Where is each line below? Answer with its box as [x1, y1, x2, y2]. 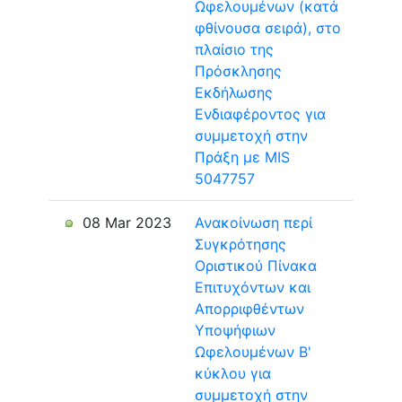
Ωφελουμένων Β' [195, 343, 311, 361]
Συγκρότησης [195, 235, 286, 253]
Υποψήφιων [195, 321, 275, 339]
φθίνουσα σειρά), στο [195, 19, 341, 37]
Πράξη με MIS [195, 148, 290, 166]
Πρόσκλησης [195, 62, 282, 80]
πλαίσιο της [195, 40, 274, 58]
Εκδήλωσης [195, 83, 273, 101]
